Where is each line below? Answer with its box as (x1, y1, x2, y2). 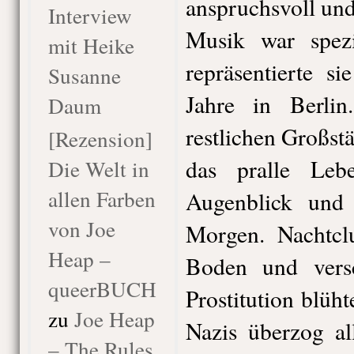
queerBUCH (47, 274, 156, 303)
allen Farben (47, 184, 156, 213)
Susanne (47, 61, 121, 90)
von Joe (47, 214, 115, 243)
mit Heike (47, 31, 134, 60)
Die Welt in (47, 154, 149, 183)
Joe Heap (73, 304, 155, 333)
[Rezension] (47, 124, 153, 153)
